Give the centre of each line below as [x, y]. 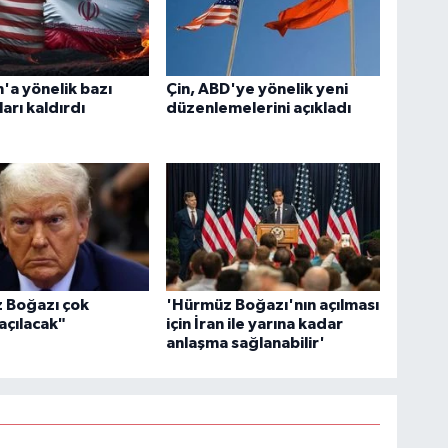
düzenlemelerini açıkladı [259, 108]
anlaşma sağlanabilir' [246, 342]
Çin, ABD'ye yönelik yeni [257, 89]
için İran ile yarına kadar [255, 323]
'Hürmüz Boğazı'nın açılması [273, 304]
